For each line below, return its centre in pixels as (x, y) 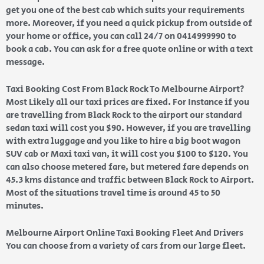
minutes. (26, 206)
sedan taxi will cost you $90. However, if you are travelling (128, 128)
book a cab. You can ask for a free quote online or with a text (129, 49)
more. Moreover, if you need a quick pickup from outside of (129, 24)
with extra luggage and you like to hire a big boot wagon (123, 141)
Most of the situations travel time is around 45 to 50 (113, 193)
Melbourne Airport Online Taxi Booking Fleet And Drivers (125, 233)
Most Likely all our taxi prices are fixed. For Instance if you (128, 103)
